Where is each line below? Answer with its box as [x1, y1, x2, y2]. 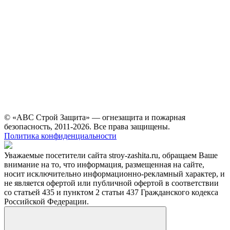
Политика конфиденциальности [4, 131, 117, 141]
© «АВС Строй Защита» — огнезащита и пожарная [4, 113, 185, 122]
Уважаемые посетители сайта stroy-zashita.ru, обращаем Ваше [4, 151, 218, 160]
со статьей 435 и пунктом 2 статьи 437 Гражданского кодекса [4, 188, 218, 197]
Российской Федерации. [4, 197, 89, 206]
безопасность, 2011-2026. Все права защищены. [4, 122, 170, 131]
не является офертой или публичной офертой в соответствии [4, 179, 219, 188]
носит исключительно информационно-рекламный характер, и [4, 169, 225, 179]
